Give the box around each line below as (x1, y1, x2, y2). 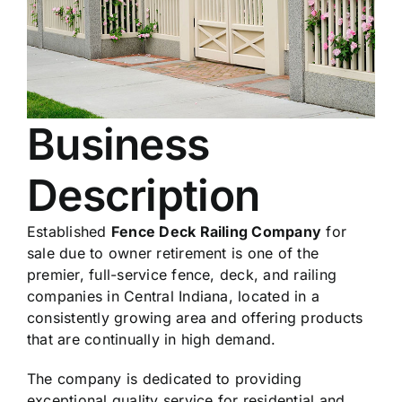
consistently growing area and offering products (27, 308, 363, 327)
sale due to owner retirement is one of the (27, 243, 319, 262)
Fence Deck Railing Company (110, 222, 322, 240)
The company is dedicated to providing (27, 369, 301, 388)
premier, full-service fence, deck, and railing (27, 265, 337, 284)
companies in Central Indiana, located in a (27, 286, 320, 305)
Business (27, 117, 210, 170)
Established (27, 222, 111, 240)
